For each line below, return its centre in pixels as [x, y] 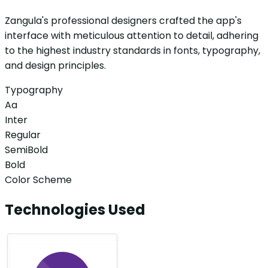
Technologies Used [75, 210]
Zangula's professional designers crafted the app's [123, 21]
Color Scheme [38, 180]
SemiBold [26, 150]
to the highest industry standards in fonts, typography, [133, 51]
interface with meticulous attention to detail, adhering [132, 36]
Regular [23, 135]
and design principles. [55, 66]
